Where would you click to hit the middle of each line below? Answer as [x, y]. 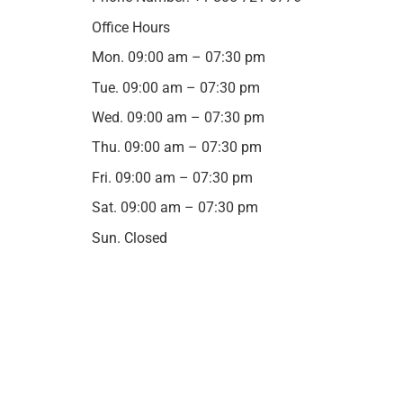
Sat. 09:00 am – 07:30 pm [175, 208]
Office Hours [131, 27]
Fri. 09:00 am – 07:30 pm [172, 177]
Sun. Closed [130, 237]
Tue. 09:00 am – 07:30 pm [176, 87]
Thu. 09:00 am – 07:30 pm [177, 148]
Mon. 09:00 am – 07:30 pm [179, 58]
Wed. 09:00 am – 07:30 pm [178, 118]
